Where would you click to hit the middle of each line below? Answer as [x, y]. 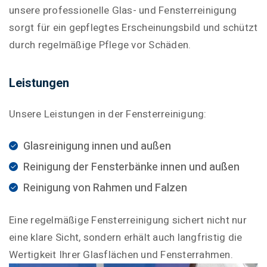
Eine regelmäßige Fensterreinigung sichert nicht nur [128, 220]
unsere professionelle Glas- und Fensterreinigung [123, 10]
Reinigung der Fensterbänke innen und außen [130, 167]
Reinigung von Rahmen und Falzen [104, 188]
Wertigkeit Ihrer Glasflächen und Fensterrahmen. [121, 255]
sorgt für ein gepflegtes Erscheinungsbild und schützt [133, 28]
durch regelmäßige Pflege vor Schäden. [100, 45]
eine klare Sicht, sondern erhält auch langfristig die [126, 237]
